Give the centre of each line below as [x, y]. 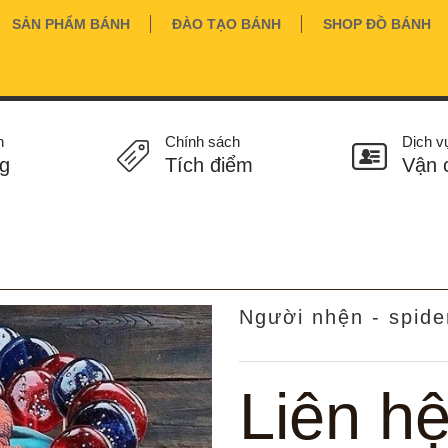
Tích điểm [209, 165]
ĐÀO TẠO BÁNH [226, 24]
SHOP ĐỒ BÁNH [377, 24]
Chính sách [203, 141]
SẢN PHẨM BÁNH [71, 24]
